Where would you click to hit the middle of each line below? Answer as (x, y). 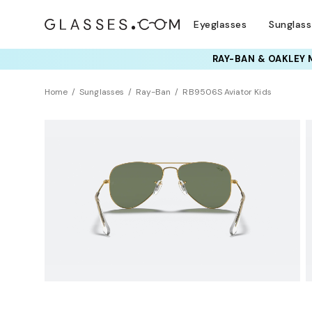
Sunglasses (102, 92)
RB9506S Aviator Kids (227, 92)
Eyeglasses (220, 24)
